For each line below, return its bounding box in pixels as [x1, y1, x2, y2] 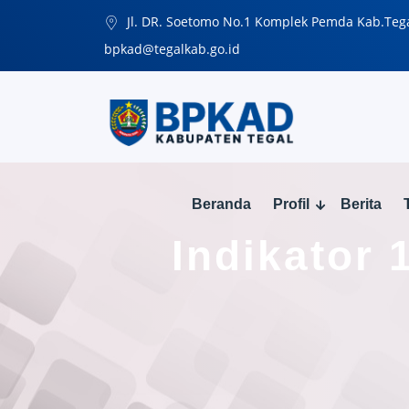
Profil [273, 195, 309, 212]
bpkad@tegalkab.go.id [104, 39, 240, 58]
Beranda [192, 195, 251, 212]
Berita [341, 195, 382, 212]
